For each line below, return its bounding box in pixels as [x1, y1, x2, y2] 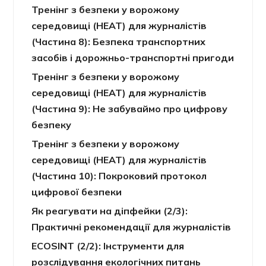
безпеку [31, 119, 72, 131]
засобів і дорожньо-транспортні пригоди [31, 52, 235, 64]
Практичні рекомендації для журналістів [31, 221, 232, 233]
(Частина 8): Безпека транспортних [31, 36, 206, 47]
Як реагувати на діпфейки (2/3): [31, 205, 188, 217]
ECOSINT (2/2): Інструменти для [31, 240, 185, 252]
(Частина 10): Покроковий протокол [31, 170, 207, 182]
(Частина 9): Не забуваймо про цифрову [31, 103, 228, 115]
